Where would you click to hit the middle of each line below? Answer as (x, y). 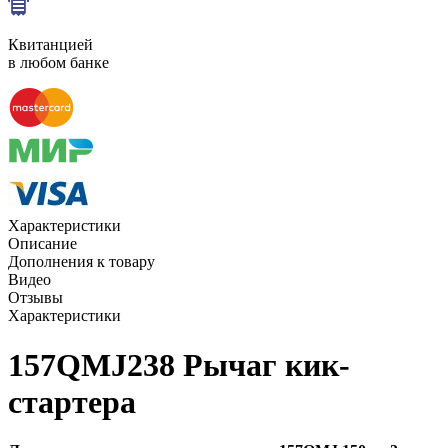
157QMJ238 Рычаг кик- (179, 364)
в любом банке (58, 63)
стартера (72, 401)
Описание (42, 244)
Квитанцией (50, 45)
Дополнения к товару (81, 262)
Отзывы (35, 298)
